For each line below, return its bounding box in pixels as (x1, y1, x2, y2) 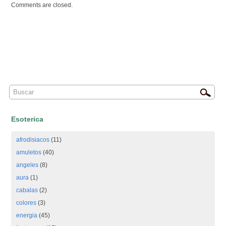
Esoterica (11, 115, 44, 123)
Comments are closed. (11, 2, 73, 9)
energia (16, 212, 38, 219)
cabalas (16, 187, 38, 194)
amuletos (16, 149, 42, 156)
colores (16, 199, 37, 206)
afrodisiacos (16, 136, 50, 143)
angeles (16, 161, 39, 168)
